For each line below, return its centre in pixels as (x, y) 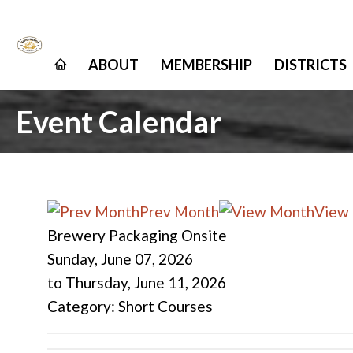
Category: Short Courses (130, 306)
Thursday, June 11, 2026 (146, 282)
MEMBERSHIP (206, 65)
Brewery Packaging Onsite (137, 235)
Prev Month (179, 212)
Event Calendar (119, 121)
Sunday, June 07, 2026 (120, 259)
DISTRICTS (310, 65)
